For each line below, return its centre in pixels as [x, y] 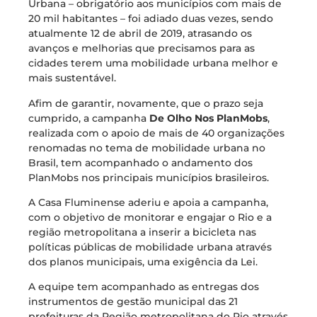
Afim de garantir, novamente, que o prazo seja [146, 103]
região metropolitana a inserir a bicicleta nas [142, 232]
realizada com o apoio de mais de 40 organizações [156, 133]
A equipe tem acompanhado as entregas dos [144, 287]
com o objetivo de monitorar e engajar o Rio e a [150, 217]
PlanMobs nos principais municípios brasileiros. [149, 177]
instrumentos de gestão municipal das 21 [133, 302]
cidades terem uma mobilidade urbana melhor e [153, 63]
